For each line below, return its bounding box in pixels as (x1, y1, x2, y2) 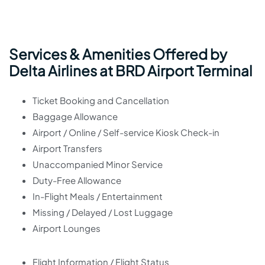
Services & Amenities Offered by (9, 45, 227, 63)
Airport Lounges (33, 222, 101, 234)
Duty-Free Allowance (33, 174, 121, 186)
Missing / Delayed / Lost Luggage (33, 206, 173, 218)
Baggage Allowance (33, 111, 118, 122)
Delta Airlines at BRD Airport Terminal (9, 62, 253, 79)
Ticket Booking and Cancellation (33, 95, 169, 106)
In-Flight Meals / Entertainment (33, 190, 163, 202)
